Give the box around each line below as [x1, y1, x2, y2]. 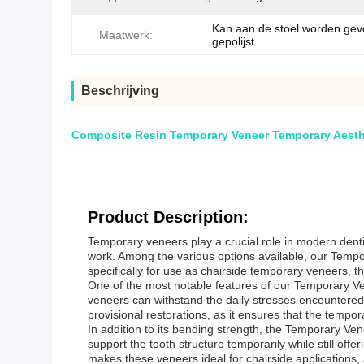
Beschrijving [81, 84, 159, 97]
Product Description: [88, 208, 249, 226]
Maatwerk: [99, 28, 153, 41]
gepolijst [212, 35, 254, 48]
